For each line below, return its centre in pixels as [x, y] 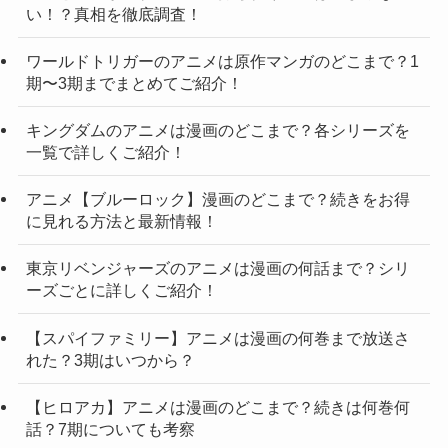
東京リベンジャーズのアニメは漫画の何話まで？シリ [217, 268]
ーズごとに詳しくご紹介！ [121, 290]
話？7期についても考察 [110, 428]
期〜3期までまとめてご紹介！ [134, 82]
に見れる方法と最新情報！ [121, 221]
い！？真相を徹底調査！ [113, 13]
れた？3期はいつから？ [110, 359]
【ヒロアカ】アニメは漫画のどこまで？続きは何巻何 [217, 406]
